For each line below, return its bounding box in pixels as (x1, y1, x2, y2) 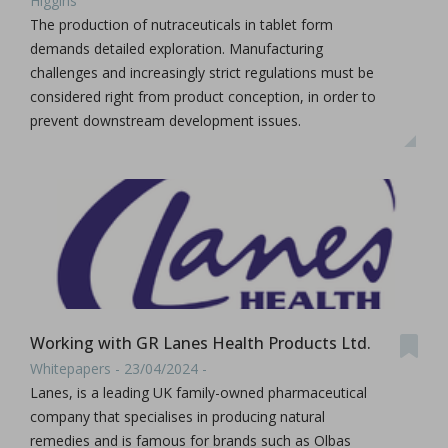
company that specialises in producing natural (30, 406, 325, 426)
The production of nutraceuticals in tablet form (30, 15, 333, 34)
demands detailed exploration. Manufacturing (30, 39, 323, 58)
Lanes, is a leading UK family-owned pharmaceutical (30, 382, 367, 402)
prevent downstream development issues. (30, 111, 301, 130)
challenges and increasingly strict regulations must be (30, 63, 374, 82)
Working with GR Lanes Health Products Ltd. (30, 332, 371, 354)
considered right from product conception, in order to (30, 87, 376, 106)
